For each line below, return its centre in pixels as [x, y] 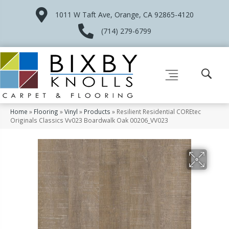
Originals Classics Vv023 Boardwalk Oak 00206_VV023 [89, 120]
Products [97, 111]
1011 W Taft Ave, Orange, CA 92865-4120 [124, 15]
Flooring [46, 111]
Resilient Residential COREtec [159, 111]
